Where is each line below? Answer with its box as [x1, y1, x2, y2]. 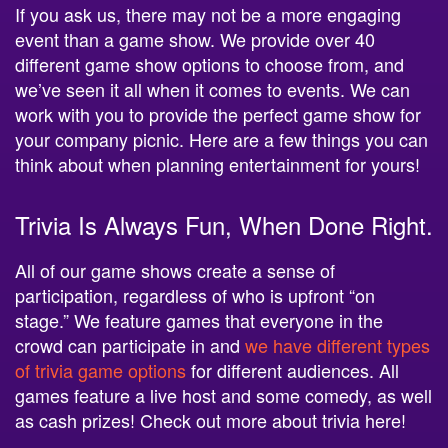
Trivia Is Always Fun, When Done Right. [15, 205, 433, 241]
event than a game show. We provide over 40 [15, 24, 375, 51]
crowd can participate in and [15, 330, 245, 357]
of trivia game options [15, 355, 186, 382]
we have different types [245, 330, 430, 357]
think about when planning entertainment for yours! [15, 149, 420, 176]
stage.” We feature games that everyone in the [15, 305, 383, 332]
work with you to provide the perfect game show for [15, 99, 421, 126]
